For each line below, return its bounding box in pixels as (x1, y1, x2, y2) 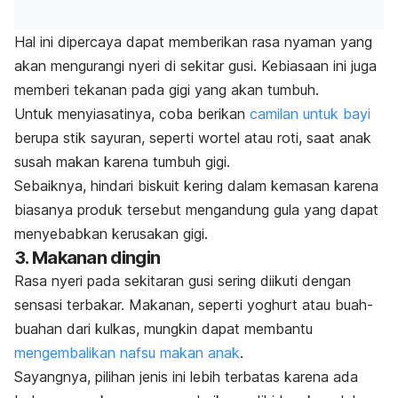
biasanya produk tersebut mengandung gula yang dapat (14, 200, 378, 219)
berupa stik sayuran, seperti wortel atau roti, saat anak (14, 128, 371, 147)
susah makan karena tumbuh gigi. (14, 152, 230, 171)
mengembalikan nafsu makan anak (14, 343, 240, 362)
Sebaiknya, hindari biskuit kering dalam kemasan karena (14, 176, 378, 195)
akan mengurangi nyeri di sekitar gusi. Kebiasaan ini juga (14, 56, 377, 75)
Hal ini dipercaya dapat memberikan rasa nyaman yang (14, 32, 372, 51)
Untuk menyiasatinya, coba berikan (14, 104, 250, 123)
